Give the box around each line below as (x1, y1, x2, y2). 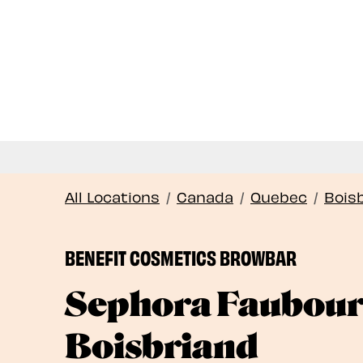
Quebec (250, 185, 307, 206)
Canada (177, 185, 233, 206)
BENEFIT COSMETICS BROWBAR (65, 240, 297, 271)
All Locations (65, 185, 160, 206)
